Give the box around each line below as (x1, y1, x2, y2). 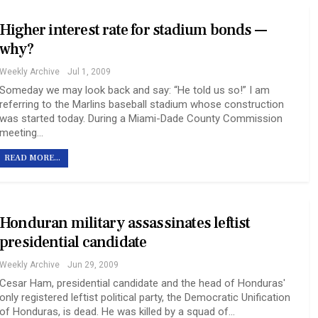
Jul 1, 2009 (67, 67, 111, 77)
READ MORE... (4, 153, 60, 164)
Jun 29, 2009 (67, 260, 119, 270)
